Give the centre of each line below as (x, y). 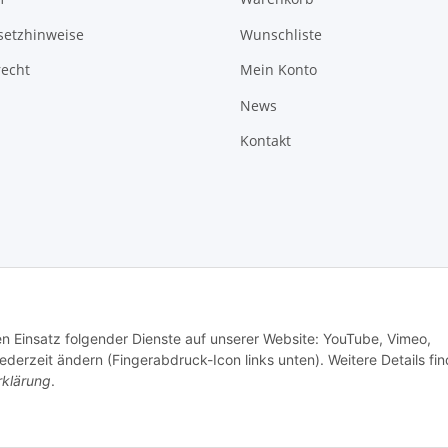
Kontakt (265, 140)
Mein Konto (278, 70)
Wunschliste (281, 34)
